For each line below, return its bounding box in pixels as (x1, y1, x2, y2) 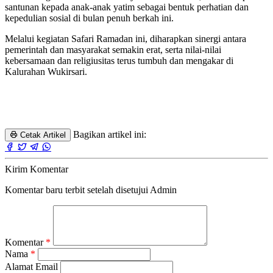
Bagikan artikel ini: (73, 129, 146, 140)
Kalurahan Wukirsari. (5, 66, 87, 77)
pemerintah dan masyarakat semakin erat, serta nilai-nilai (5, 44, 221, 55)
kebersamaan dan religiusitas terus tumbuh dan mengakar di (5, 55, 233, 66)
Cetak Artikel (18, 130, 66, 140)
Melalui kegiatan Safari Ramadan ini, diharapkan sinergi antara (5, 33, 246, 44)
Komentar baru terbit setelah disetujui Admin (5, 184, 177, 195)
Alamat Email (5, 261, 60, 272)
